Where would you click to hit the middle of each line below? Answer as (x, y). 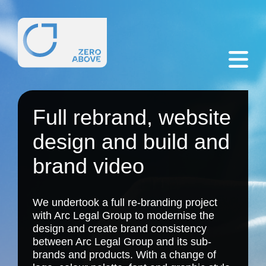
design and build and (131, 142)
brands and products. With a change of (124, 255)
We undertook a (72, 202)
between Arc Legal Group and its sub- (122, 242)
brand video (88, 166)
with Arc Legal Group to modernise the (123, 216)
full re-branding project (164, 202)
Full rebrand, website (132, 117)
